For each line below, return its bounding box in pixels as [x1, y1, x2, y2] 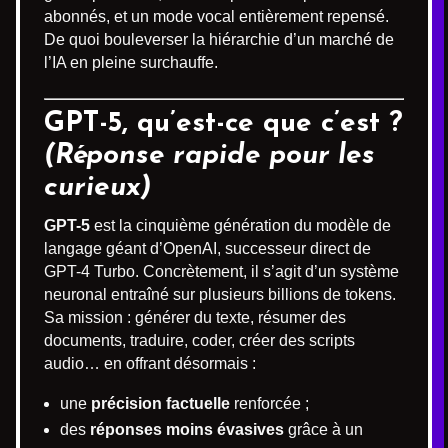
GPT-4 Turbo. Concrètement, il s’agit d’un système [44, 263, 399, 280]
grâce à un [284, 421, 363, 438]
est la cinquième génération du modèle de [90, 217, 391, 234]
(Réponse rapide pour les [44, 142, 375, 170]
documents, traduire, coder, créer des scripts [44, 332, 355, 349]
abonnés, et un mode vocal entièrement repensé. [44, 8, 389, 25]
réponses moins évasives [90, 421, 284, 438]
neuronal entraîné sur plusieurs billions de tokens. [44, 286, 396, 303]
